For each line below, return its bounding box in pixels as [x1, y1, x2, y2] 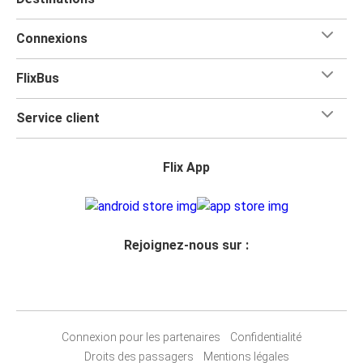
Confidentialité [230, 330, 301, 344]
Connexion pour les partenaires [62, 330, 220, 344]
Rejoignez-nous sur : [124, 237, 249, 253]
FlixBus [16, 70, 59, 86]
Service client [16, 109, 100, 126]
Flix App [163, 159, 210, 175]
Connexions [16, 30, 88, 46]
